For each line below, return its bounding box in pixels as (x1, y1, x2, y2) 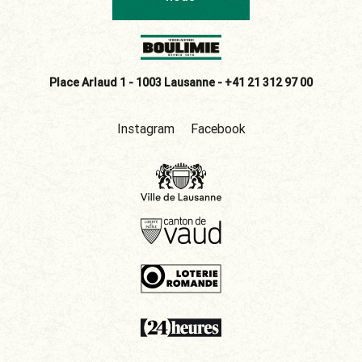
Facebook (190, 120, 246, 137)
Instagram (116, 120, 175, 137)
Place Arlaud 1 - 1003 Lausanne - (49, 74, 225, 90)
